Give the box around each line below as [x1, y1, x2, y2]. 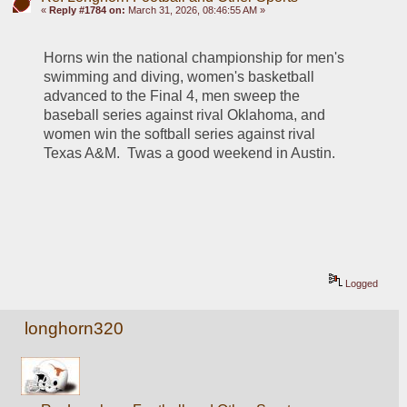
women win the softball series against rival [44, 126, 316, 142]
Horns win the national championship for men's [44, 50, 345, 65]
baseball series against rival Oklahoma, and [44, 107, 326, 123]
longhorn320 [25, 319, 124, 339]
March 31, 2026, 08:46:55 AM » [124, 5, 265, 16]
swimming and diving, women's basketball [44, 69, 315, 84]
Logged [342, 277, 379, 289]
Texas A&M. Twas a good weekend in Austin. [44, 145, 336, 161]
